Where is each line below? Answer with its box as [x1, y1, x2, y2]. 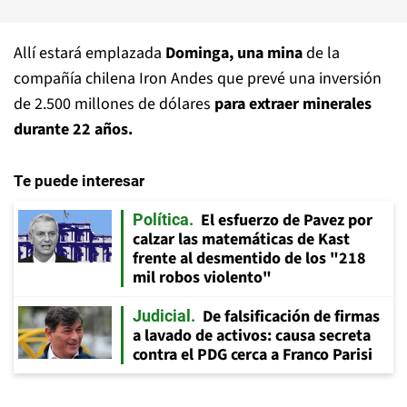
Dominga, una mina [165, 42, 303, 65]
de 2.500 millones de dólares [14, 93, 211, 115]
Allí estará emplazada [14, 42, 165, 65]
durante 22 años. [14, 118, 133, 141]
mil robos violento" [133, 266, 272, 289]
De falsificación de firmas [203, 305, 380, 328]
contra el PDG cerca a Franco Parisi [133, 343, 372, 366]
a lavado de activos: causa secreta [133, 324, 371, 347]
